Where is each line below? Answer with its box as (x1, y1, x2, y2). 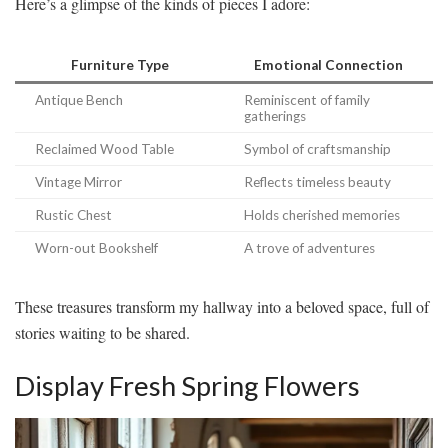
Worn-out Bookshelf (35, 239, 158, 256)
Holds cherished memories (244, 206, 400, 223)
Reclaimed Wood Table (35, 140, 174, 157)
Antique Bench (35, 91, 123, 108)
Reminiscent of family (244, 91, 370, 108)
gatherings (244, 107, 306, 124)
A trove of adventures (244, 239, 375, 256)
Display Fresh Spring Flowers (15, 369, 360, 403)
